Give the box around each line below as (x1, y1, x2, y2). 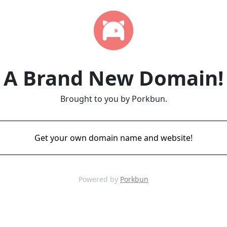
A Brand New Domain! (4, 64, 223, 92)
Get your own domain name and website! (34, 132, 193, 143)
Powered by (79, 174, 120, 184)
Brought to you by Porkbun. (60, 93, 167, 104)
